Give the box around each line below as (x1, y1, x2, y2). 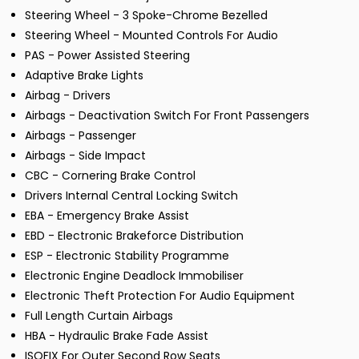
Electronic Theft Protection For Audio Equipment (25, 288, 295, 305)
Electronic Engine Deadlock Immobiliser (25, 268, 244, 284)
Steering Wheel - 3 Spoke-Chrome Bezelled (25, 7, 268, 24)
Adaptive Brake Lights (25, 67, 143, 84)
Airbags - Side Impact (25, 147, 146, 164)
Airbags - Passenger (25, 127, 136, 144)
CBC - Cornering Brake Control (25, 167, 196, 184)
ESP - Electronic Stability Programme (25, 248, 229, 264)
